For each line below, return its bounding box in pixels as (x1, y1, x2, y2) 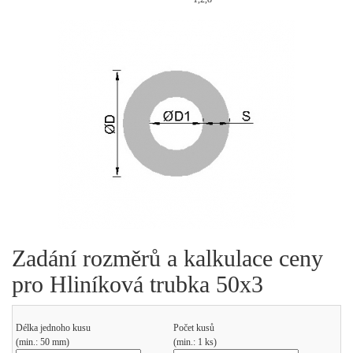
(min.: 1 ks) (173, 336, 217, 347)
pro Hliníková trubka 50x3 (12, 271, 263, 297)
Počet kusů (173, 322, 214, 333)
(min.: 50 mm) (16, 336, 69, 347)
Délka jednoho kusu (16, 322, 91, 333)
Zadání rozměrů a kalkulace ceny (12, 245, 323, 271)
